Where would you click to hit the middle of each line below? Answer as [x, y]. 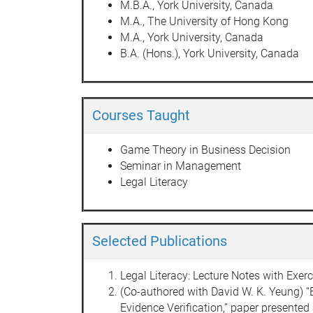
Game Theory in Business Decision [205, 150]
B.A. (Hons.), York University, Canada [210, 53]
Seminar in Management [181, 166]
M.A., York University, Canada [192, 37]
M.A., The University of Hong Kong [204, 21]
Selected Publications [160, 241]
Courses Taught [141, 115]
